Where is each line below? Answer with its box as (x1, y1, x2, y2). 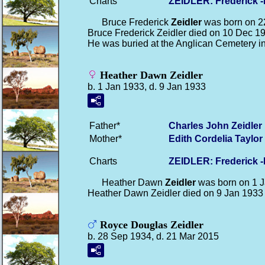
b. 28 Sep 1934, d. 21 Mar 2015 (88, 231, 219, 241)
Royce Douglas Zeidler (97, 219, 203, 231)
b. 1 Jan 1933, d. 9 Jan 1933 (88, 82, 206, 92)
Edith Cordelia (169, 134, 235, 144)
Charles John (169, 121, 231, 131)
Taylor (235, 134, 263, 144)
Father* (89, 121, 120, 131)
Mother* (89, 134, 122, 144)
